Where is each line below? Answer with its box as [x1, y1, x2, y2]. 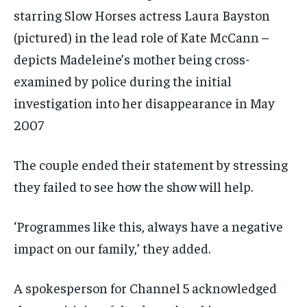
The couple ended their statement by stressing [14, 156, 288, 173]
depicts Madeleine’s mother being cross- [14, 50, 249, 68]
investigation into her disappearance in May [14, 94, 275, 112]
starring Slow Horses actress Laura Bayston [14, 6, 270, 24]
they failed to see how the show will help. [14, 177, 275, 195]
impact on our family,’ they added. [14, 239, 213, 257]
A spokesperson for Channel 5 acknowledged [14, 279, 277, 297]
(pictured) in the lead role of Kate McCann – [14, 28, 269, 46]
